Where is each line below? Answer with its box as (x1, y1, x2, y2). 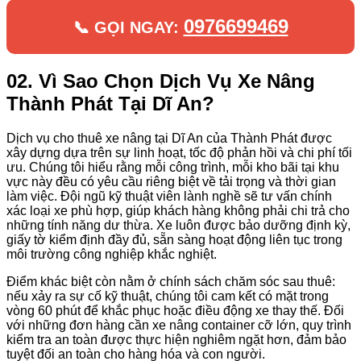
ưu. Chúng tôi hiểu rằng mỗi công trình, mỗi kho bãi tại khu (6, 160, 339, 174)
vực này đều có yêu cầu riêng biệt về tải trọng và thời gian (6, 174, 336, 189)
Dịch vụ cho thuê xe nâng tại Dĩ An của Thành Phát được (6, 131, 332, 145)
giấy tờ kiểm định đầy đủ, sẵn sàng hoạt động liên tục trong (6, 232, 342, 247)
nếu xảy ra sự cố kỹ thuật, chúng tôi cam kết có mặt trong (6, 288, 329, 303)
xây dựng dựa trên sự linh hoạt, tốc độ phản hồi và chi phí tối (6, 145, 352, 160)
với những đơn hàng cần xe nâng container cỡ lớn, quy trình (6, 317, 351, 332)
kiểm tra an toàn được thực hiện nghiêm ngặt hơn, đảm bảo (6, 332, 346, 346)
